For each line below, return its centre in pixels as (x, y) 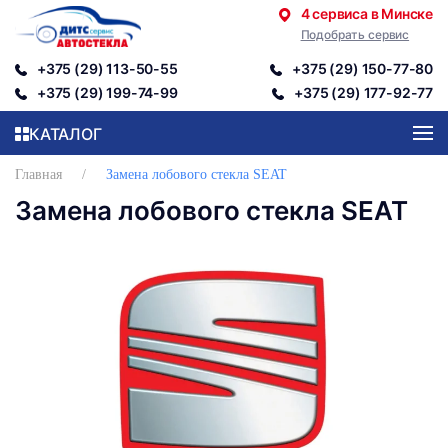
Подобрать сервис (355, 35)
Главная (38, 174)
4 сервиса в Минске (366, 14)
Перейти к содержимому (129, 56)
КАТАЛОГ (65, 133)
